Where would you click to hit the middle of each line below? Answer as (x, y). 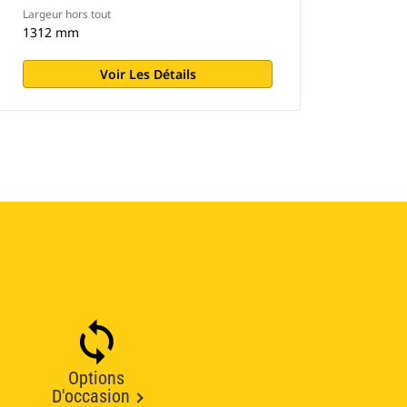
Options (96, 378)
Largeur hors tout (67, 14)
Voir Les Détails (148, 74)
